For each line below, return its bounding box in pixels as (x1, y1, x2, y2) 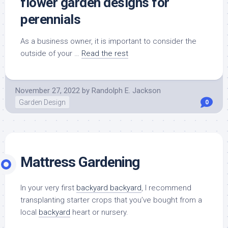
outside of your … (20, 48, 81, 58)
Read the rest (81, 48, 128, 58)
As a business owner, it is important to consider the (20, 36, 196, 46)
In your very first (20, 183, 76, 192)
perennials (20, 11, 80, 27)
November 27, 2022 (15, 85, 80, 95)
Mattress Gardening (20, 153, 139, 170)
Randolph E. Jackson (92, 85, 161, 95)
